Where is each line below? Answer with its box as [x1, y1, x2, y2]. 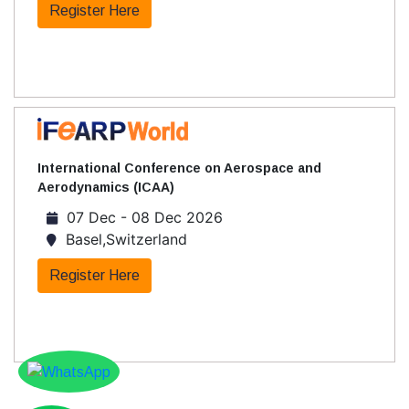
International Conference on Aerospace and [37, 161, 321, 176]
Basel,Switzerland [57, 230, 187, 249]
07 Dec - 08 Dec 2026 [58, 208, 223, 227]
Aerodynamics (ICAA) [37, 180, 174, 195]
